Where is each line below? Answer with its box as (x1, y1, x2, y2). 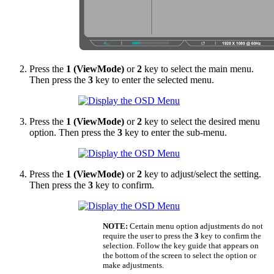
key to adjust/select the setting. (142, 169, 261, 180)
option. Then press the (29, 127, 117, 138)
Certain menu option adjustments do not (128, 221, 263, 231)
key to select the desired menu (142, 116, 260, 127)
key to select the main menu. (142, 64, 254, 75)
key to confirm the (199, 231, 261, 241)
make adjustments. (103, 261, 164, 270)
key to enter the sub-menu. (122, 127, 227, 138)
